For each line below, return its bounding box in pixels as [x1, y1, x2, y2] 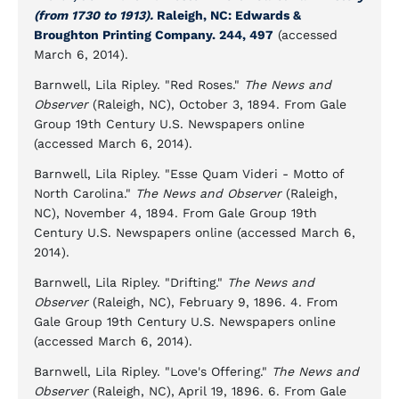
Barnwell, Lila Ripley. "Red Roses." [34, 77, 244, 92]
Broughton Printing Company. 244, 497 [34, 28, 273, 42]
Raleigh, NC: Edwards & [153, 8, 301, 22]
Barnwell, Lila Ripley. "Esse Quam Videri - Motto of [34, 167, 344, 181]
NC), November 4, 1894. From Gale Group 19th [34, 206, 317, 220]
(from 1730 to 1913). [34, 8, 153, 22]
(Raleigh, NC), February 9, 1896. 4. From [88, 295, 338, 309]
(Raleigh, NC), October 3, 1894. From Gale [88, 97, 346, 111]
